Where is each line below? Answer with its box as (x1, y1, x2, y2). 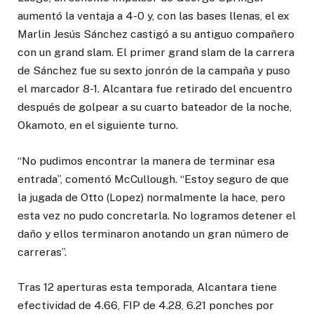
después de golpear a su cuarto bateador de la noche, (18, 100, 292, 114)
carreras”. (18, 245, 67, 259)
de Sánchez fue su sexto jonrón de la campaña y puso (18, 64, 290, 78)
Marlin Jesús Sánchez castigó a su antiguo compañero (18, 27, 294, 41)
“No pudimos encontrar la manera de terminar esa (18, 153, 275, 168)
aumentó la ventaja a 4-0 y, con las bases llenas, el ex (18, 9, 289, 23)
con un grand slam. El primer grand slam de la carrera (18, 46, 294, 60)
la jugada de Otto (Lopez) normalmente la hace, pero (18, 190, 285, 204)
